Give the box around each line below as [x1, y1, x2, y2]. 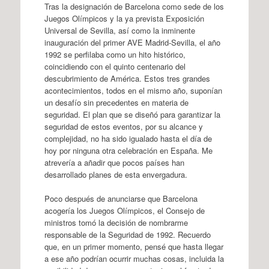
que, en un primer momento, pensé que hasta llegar [44, 240, 223, 252]
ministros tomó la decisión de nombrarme [44, 216, 188, 228]
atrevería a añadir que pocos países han [44, 157, 184, 168]
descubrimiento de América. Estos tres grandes [44, 73, 210, 84]
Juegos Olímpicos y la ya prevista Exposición [44, 13, 204, 24]
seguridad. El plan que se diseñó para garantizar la [44, 109, 220, 120]
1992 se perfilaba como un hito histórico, [44, 49, 186, 60]
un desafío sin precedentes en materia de [44, 97, 189, 108]
